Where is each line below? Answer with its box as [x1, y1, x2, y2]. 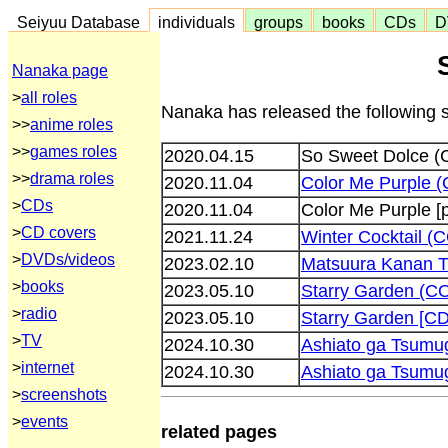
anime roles [30, 116, 113, 133]
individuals [150, 13, 243, 31]
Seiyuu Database [9, 13, 148, 31]
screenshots [21, 386, 107, 403]
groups [246, 13, 311, 31]
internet [21, 359, 74, 376]
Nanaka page [12, 62, 108, 79]
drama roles [30, 170, 114, 187]
